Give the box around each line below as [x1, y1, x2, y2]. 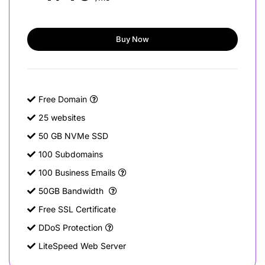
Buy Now [116, 34, 149, 44]
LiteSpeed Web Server [38, 241, 126, 251]
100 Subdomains [38, 149, 103, 159]
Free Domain [38, 94, 87, 104]
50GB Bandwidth [38, 186, 106, 196]
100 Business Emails [38, 167, 115, 177]
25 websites [38, 112, 85, 122]
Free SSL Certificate [38, 204, 116, 214]
